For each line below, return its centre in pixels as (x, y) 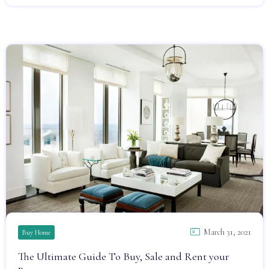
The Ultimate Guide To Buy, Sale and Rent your (124, 256)
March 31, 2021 (227, 232)
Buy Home (36, 232)
